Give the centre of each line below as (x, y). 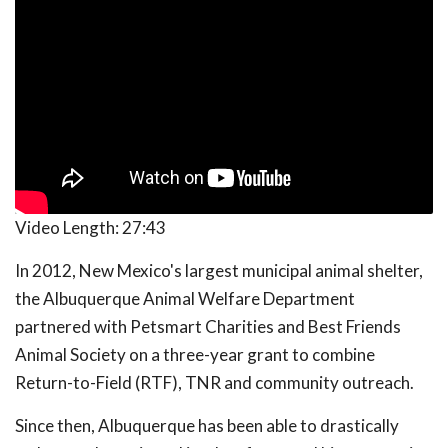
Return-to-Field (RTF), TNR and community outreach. (214, 383)
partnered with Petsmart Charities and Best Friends (208, 327)
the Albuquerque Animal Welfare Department (185, 299)
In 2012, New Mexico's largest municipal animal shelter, (219, 271)
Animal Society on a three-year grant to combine (195, 355)
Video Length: (68, 228)
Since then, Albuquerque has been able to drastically (207, 426)
